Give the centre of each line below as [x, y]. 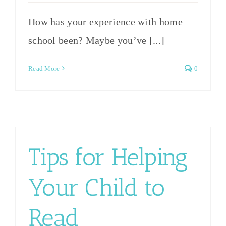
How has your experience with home [105, 21]
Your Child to [96, 187]
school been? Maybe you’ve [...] [96, 40]
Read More [44, 68]
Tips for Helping [108, 157]
